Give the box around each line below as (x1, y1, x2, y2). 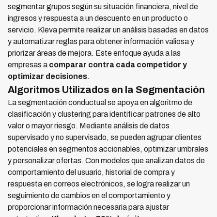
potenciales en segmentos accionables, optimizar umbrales (8, 145, 208, 153)
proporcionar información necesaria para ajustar (8, 203, 169, 211)
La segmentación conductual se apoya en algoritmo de (8, 98, 192, 107)
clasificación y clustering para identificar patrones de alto (8, 110, 201, 118)
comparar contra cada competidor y (49, 61, 187, 69)
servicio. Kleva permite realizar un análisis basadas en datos (8, 26, 209, 34)
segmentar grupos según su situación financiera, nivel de (8, 2, 198, 11)
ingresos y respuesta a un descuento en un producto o (8, 14, 188, 22)
